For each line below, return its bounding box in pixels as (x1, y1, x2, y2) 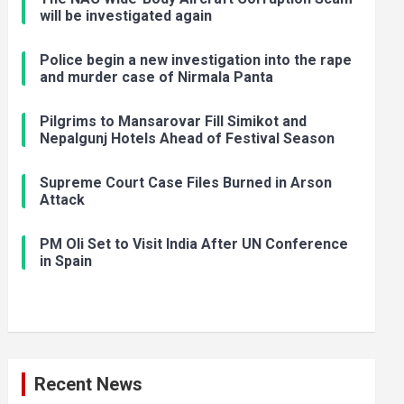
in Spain (40, 252, 93, 270)
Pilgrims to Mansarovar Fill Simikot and (40, 113, 308, 130)
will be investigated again (40, 7, 213, 24)
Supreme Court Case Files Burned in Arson (40, 174, 333, 191)
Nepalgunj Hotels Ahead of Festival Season (40, 130, 335, 147)
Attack (40, 191, 86, 208)
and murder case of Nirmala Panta (40, 69, 274, 86)
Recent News (34, 373, 143, 395)
